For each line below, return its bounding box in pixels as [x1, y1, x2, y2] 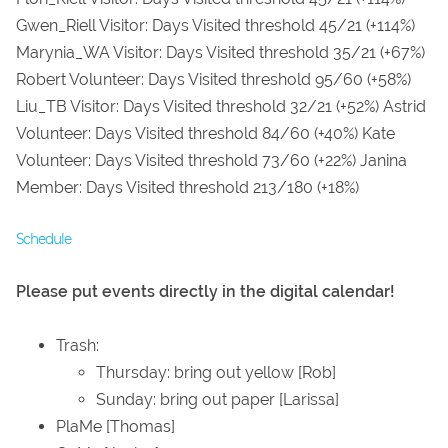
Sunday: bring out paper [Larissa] [96, 390, 339, 410]
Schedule [16, 230, 71, 247]
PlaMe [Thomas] [56, 417, 175, 437]
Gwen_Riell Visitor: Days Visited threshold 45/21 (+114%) [16, 15, 415, 35]
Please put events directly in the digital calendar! [16, 282, 395, 302]
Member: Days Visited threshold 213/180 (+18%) [16, 177, 359, 197]
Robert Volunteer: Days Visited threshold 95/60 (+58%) [16, 69, 411, 89]
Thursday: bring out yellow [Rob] [96, 363, 336, 383]
